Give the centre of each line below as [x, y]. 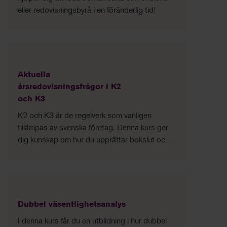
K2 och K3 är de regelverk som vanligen [85, 115]
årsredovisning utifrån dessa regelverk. [84, 152]
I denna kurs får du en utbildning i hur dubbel [92, 221]
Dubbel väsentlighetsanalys [72, 204]
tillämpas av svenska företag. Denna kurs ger [93, 127]
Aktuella [34, 74]
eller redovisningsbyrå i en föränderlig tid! [87, 10]
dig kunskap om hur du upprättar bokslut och [93, 140]
